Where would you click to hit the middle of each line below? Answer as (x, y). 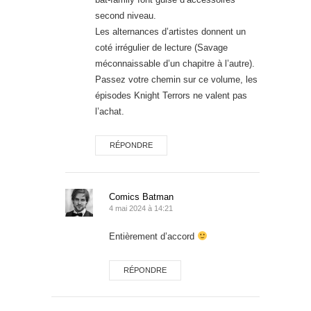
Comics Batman (141, 196)
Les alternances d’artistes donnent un (170, 31)
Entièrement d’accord (153, 236)
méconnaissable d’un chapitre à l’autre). (175, 63)
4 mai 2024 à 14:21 (141, 208)
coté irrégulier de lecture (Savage (161, 47)
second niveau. (126, 15)
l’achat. (110, 111)
